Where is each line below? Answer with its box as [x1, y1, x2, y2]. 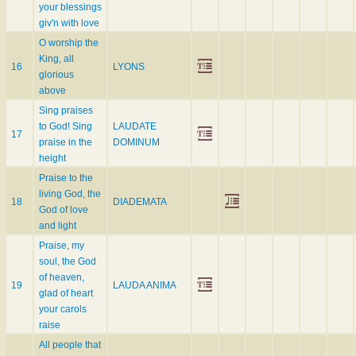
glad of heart [39, 288, 93, 300]
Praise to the [39, 172, 93, 184]
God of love [39, 204, 88, 216]
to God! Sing [39, 121, 92, 133]
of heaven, [39, 272, 84, 284]
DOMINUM [113, 137, 160, 149]
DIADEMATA [113, 196, 167, 208]
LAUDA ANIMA [113, 280, 176, 292]
